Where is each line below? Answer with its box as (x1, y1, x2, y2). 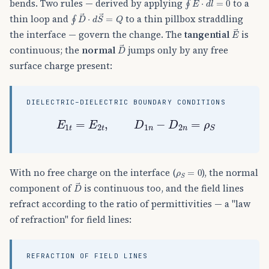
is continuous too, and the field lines (81, 182, 244, 195)
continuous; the (10, 44, 82, 57)
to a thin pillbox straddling (122, 13, 243, 26)
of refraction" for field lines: (10, 213, 131, 226)
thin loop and (10, 13, 71, 26)
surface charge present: (10, 59, 112, 73)
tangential (184, 28, 232, 41)
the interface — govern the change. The (10, 28, 184, 41)
